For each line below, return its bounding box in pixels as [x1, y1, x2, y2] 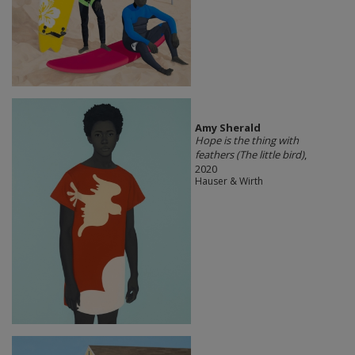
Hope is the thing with [194, 132, 299, 147]
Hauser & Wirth [194, 174, 263, 188]
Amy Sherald [194, 120, 261, 135]
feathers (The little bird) [194, 147, 304, 162]
